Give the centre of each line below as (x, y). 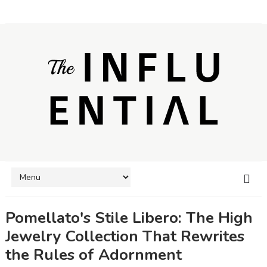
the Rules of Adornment (93, 254)
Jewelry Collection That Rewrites (125, 236)
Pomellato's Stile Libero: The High (129, 218)
